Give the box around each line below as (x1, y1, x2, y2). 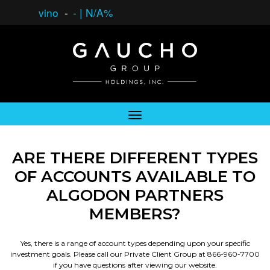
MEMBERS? (89, 204, 181, 224)
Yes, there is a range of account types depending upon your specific (20, 239, 250, 248)
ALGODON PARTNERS (46, 186, 224, 205)
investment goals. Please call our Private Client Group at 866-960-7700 (10, 250, 260, 259)
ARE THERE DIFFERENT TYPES (12, 148, 258, 168)
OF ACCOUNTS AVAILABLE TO (14, 167, 256, 186)
